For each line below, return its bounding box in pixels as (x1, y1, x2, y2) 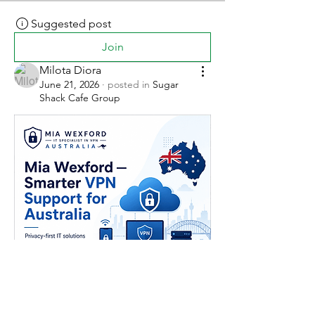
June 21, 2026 (39, 77, 99, 91)
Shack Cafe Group (39, 91, 120, 104)
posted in (108, 77, 150, 91)
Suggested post (31, 16, 111, 30)
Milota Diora (39, 63, 101, 77)
